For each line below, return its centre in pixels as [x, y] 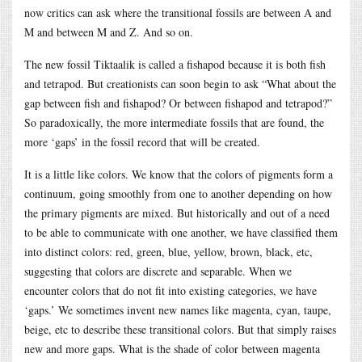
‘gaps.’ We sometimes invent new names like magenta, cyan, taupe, [178, 309]
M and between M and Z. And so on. [109, 32]
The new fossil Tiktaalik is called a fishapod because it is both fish [175, 64]
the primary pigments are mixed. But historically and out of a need [177, 213]
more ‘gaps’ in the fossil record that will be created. [142, 141]
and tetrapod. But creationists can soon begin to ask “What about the [180, 83]
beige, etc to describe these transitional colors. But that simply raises [180, 329]
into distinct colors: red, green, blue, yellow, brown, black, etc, [168, 251]
